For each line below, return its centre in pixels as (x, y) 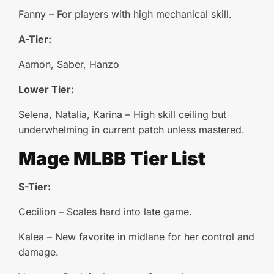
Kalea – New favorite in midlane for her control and (136, 237)
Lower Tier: (46, 89)
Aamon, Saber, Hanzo (69, 64)
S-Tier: (35, 187)
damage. (39, 252)
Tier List (168, 158)
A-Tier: (35, 39)
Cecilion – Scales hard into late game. (105, 212)
